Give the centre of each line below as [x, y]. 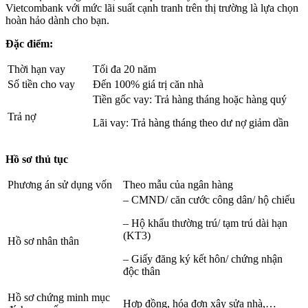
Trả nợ [22, 117]
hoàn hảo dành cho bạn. [57, 21]
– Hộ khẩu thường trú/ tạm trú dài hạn [205, 223]
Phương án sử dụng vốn [60, 185]
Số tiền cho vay [41, 85]
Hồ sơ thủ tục [37, 159]
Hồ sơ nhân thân [43, 241]
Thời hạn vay [36, 69]
